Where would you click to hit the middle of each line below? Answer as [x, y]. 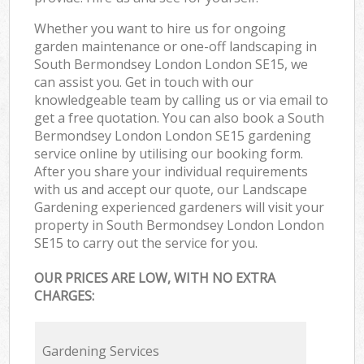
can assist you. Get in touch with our [144, 82]
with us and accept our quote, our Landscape [171, 189]
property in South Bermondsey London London [180, 225]
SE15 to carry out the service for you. [146, 243]
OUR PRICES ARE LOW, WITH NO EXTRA [155, 278]
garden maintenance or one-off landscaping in [176, 46]
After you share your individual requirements [171, 171]
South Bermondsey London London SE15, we [171, 64]
